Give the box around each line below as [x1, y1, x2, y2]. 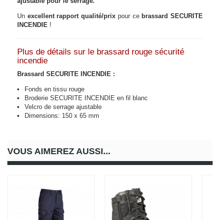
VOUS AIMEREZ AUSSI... [7, 146, 110, 157]
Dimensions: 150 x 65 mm [25, 112, 99, 120]
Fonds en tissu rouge [25, 85, 84, 93]
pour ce [115, 12, 142, 20]
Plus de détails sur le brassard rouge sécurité [17, 47, 184, 57]
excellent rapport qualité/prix [27, 12, 116, 20]
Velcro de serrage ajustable [25, 103, 102, 111]
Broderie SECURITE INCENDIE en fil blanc [25, 94, 148, 102]
